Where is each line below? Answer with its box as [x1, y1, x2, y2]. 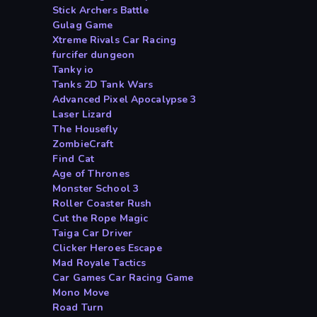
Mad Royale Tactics [52, 256, 146, 270]
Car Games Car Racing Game [52, 271, 194, 285]
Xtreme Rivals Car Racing [52, 33, 177, 47]
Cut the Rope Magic [52, 212, 149, 226]
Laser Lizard [52, 108, 113, 122]
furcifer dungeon [52, 48, 135, 62]
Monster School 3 [52, 182, 139, 196]
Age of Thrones [52, 167, 129, 181]
